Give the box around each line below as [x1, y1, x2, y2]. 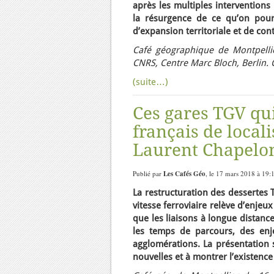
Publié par [133, 169, 163, 178]
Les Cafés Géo [163, 169, 206, 179]
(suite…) [133, 76, 168, 87]
